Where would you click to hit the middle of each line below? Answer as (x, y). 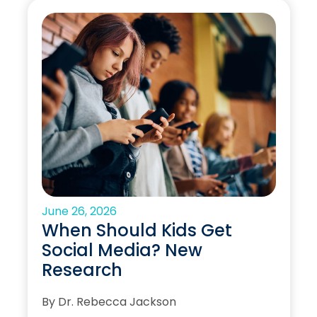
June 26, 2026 (79, 211)
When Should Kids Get (137, 230)
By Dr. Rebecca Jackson (109, 302)
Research (82, 270)
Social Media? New (122, 250)
